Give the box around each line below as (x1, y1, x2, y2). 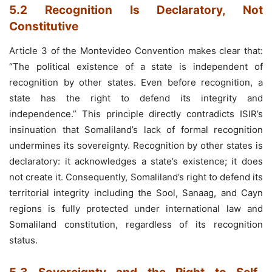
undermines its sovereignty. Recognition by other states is (9, 139, 263, 151)
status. (9, 234, 38, 246)
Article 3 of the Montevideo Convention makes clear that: (9, 44, 263, 56)
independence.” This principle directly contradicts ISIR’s (9, 107, 263, 120)
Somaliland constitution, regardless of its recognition (9, 218, 263, 230)
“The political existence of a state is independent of (9, 60, 263, 72)
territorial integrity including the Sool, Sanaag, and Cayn (9, 186, 263, 199)
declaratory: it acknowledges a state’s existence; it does (9, 155, 263, 167)
